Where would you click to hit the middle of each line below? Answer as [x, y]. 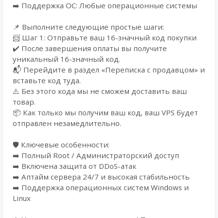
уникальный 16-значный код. [66, 59]
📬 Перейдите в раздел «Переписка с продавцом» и [109, 70]
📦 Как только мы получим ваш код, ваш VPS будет [105, 112]
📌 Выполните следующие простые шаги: [88, 27]
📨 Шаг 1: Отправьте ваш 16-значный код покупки [105, 37]
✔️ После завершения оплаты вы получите [90, 48]
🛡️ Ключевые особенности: [61, 145]
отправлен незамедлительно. [67, 123]
